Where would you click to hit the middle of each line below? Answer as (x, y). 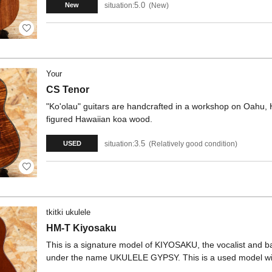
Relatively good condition (193, 144)
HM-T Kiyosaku (81, 228)
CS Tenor (68, 90)
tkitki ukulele (68, 212)
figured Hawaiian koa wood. (99, 119)
